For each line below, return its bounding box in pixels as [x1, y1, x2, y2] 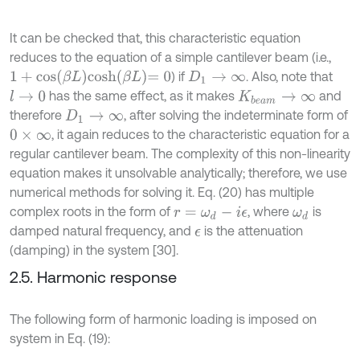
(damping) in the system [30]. [10, 243, 178, 258]
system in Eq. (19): [10, 331, 110, 346]
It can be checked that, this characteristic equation [10, 31, 301, 46]
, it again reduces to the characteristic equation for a [51, 127, 350, 142]
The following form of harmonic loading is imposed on [10, 312, 317, 327]
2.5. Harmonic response [10, 268, 177, 287]
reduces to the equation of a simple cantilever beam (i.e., [10, 50, 331, 65]
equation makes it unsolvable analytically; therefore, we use [10, 166, 347, 181]
